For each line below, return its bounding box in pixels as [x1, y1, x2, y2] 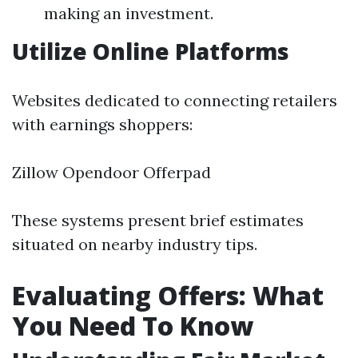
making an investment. [44, 3, 213, 23]
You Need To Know [12, 308, 253, 343]
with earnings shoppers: [12, 114, 193, 134]
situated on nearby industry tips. [12, 234, 257, 254]
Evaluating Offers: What [12, 278, 324, 312]
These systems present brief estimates [12, 210, 304, 230]
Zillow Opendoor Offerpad [12, 162, 211, 182]
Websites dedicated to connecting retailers [12, 90, 337, 110]
